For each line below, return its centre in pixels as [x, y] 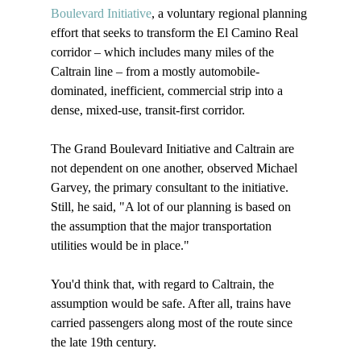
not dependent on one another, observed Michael [175, 168]
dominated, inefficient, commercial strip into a [168, 91]
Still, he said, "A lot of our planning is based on [172, 207]
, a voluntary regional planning [230, 14]
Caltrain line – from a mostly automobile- [155, 72]
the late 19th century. [105, 342]
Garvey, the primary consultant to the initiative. [171, 188]
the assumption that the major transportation [162, 226]
